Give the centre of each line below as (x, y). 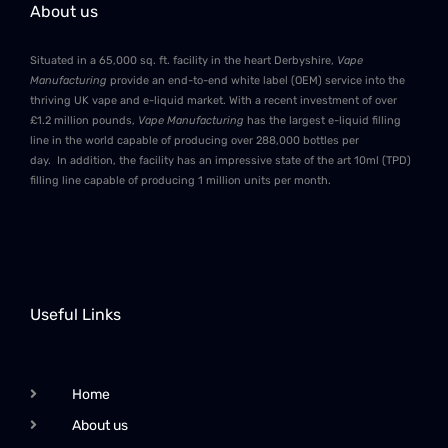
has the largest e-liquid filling (322, 120)
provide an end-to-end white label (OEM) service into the (256, 80)
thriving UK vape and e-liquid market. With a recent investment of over (213, 100)
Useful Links (75, 314)
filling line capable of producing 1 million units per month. (182, 180)
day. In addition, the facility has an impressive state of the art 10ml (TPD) (220, 160)
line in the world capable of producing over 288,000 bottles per (194, 140)
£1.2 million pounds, (84, 120)
